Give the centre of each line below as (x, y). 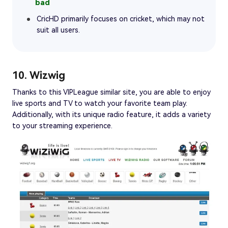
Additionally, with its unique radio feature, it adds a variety (111, 114)
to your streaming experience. (62, 125)
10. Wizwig (39, 75)
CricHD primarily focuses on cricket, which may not (121, 19)
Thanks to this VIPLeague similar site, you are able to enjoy (111, 92)
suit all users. (58, 30)
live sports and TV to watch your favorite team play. (100, 103)
